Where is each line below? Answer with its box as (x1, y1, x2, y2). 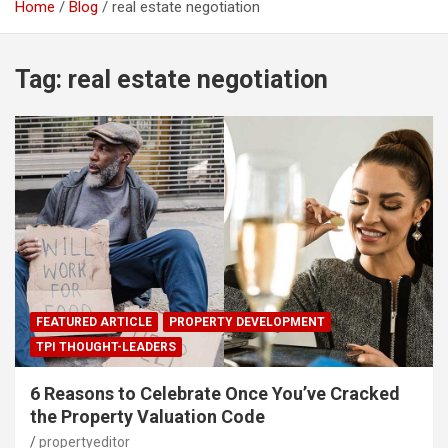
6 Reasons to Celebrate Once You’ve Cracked (30, 383, 400, 405)
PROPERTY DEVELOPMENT (169, 315, 325, 330)
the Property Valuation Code (30, 406, 265, 428)
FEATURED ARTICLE (36, 315, 152, 330)
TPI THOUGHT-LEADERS (36, 340, 176, 355)
